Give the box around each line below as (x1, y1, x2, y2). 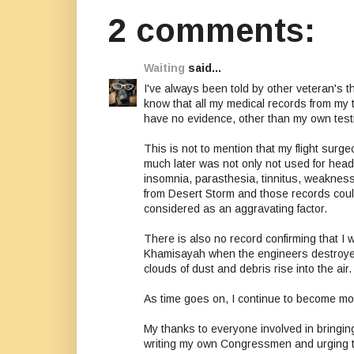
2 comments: (108, 12, 315, 50)
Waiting (144, 62, 185, 75)
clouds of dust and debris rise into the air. (144, 262, 352, 276)
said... (185, 62, 221, 75)
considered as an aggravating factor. (144, 202, 327, 216)
